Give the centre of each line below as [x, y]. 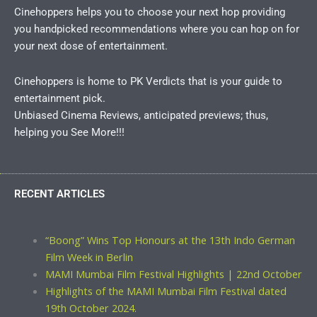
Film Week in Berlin [89, 257]
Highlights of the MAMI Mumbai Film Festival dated [166, 291]
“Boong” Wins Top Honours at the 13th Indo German [170, 240]
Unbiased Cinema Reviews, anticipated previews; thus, [141, 116]
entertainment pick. [60, 99]
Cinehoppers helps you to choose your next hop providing [150, 12]
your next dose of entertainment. [91, 46]
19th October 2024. [91, 308]
